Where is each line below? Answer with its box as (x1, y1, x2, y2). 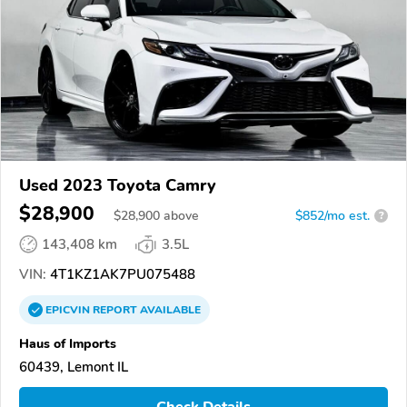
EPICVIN (45, 302, 93, 317)
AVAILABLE (137, 302, 201, 317)
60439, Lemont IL (19, 357, 128, 376)
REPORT (93, 302, 137, 317)
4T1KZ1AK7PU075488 (46, 264, 195, 283)
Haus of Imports (19, 333, 116, 352)
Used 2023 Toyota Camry (19, 174, 216, 196)
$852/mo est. (295, 206, 370, 224)
